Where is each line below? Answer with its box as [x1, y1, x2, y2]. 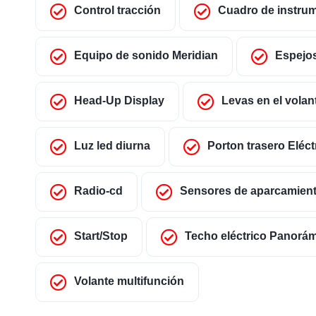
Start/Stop [74, 230, 128, 243]
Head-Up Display [74, 95, 164, 107]
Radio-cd [74, 185, 123, 197]
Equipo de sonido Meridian [74, 49, 218, 62]
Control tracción [74, 4, 161, 17]
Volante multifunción [74, 275, 184, 288]
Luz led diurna [74, 140, 150, 152]
